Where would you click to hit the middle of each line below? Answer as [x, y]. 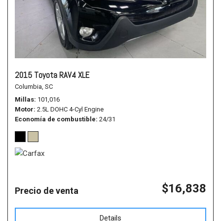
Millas [24, 99]
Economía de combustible [55, 119]
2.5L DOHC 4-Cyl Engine [70, 109]
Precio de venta [47, 191]
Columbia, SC [34, 87]
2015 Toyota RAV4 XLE [52, 75]
